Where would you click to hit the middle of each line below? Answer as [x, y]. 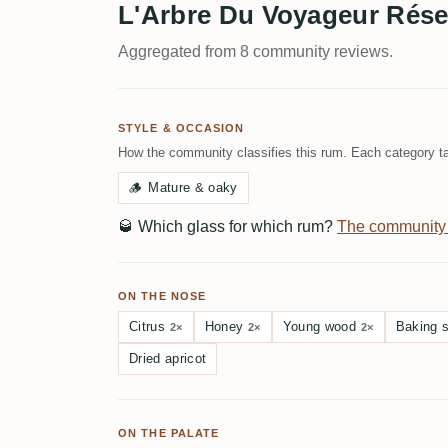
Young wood [319, 326]
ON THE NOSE [162, 296]
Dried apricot [168, 358]
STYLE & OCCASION [181, 128]
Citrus [147, 326]
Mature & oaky [193, 187]
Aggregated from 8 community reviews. [255, 51]
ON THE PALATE [169, 433]
